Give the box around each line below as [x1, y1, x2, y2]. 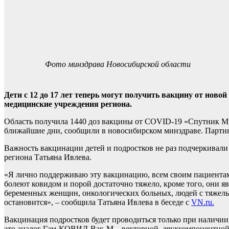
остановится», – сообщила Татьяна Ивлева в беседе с [4, 198, 191, 207]
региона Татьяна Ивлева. [4, 153, 91, 162]
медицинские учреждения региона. [4, 100, 132, 108]
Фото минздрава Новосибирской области [45, 60, 191, 68]
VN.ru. [191, 198, 214, 207]
